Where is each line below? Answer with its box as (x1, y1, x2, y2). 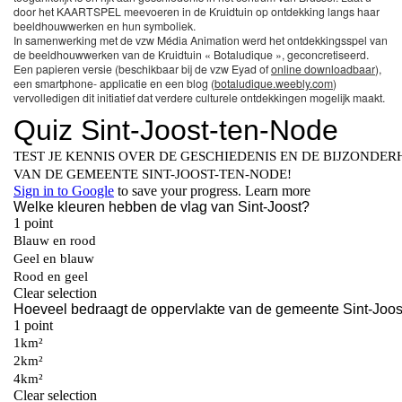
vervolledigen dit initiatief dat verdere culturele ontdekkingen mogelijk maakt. (13, 90, 385, 105)
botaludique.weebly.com (214, 75, 333, 91)
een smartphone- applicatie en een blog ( (13, 75, 214, 91)
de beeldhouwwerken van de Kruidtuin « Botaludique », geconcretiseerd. (13, 47, 369, 62)
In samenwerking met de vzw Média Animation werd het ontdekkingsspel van (13, 32, 388, 48)
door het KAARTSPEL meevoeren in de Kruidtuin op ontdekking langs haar (13, 4, 380, 19)
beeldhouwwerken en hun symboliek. (13, 18, 196, 33)
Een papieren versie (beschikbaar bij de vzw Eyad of (13, 61, 271, 76)
